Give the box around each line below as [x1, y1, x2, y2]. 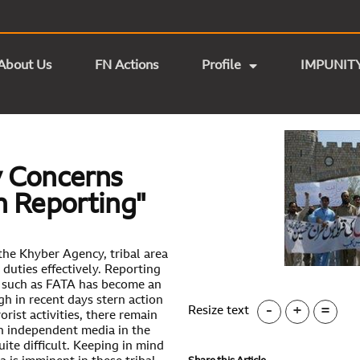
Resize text [188, 305, 249, 318]
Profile [201, 59, 241, 72]
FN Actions [94, 59, 158, 72]
